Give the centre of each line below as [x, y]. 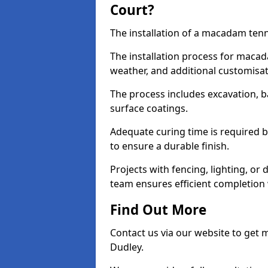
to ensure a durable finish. [171, 146]
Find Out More [158, 210]
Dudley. [127, 247]
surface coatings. [150, 108]
